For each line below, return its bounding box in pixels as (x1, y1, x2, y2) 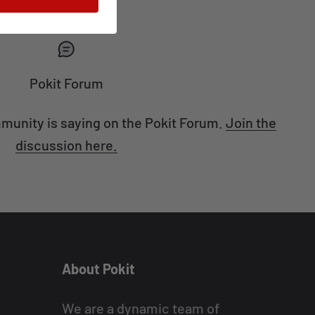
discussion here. (15, 136, 117, 153)
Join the (225, 114, 276, 131)
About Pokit (61, 260, 135, 277)
